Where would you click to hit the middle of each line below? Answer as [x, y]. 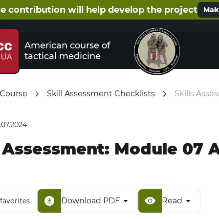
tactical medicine [62, 56]
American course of [67, 45]
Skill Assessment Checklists [101, 94]
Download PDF [90, 201]
